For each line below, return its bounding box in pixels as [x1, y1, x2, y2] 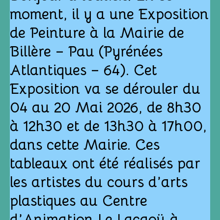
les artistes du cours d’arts [10, 173, 188, 192]
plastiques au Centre [10, 192, 147, 210]
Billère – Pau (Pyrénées [10, 42, 163, 61]
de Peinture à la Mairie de [10, 24, 184, 42]
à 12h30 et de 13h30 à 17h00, [10, 117, 207, 136]
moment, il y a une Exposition [10, 5, 209, 24]
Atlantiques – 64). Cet [10, 61, 157, 80]
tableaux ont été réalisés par [10, 154, 200, 173]
